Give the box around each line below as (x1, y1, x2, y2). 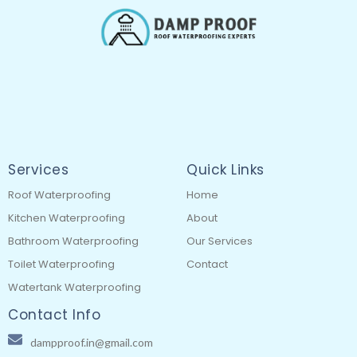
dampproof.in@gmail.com (29, 335, 153, 349)
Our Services (186, 233, 253, 249)
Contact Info (8, 305, 100, 324)
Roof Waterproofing (8, 187, 111, 202)
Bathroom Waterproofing (8, 233, 139, 249)
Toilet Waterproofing (8, 257, 115, 272)
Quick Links (186, 160, 265, 179)
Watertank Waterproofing (8, 280, 141, 295)
